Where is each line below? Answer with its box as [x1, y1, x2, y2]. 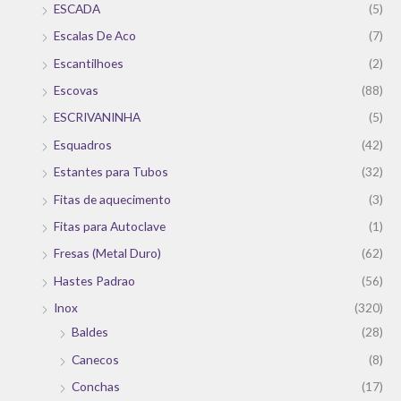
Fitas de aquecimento [54, 191, 171, 207]
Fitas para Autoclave [54, 218, 166, 235]
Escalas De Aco [54, 28, 136, 44]
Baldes [72, 324, 108, 340]
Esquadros [54, 136, 112, 152]
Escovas [54, 82, 98, 98]
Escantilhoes [54, 55, 124, 71]
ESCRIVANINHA [54, 109, 141, 125]
